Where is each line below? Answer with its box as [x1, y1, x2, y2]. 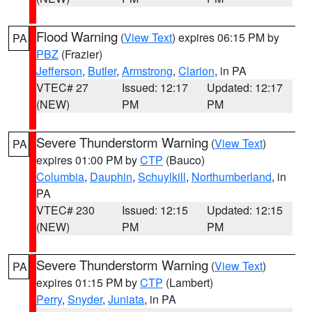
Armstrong [122, 63, 173, 79]
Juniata [108, 291, 144, 307]
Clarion [178, 63, 214, 79]
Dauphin [90, 169, 132, 185]
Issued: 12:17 [121, 79, 188, 95]
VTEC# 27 [36, 79, 88, 95]
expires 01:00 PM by [36, 152, 140, 168]
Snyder [68, 291, 102, 307]
